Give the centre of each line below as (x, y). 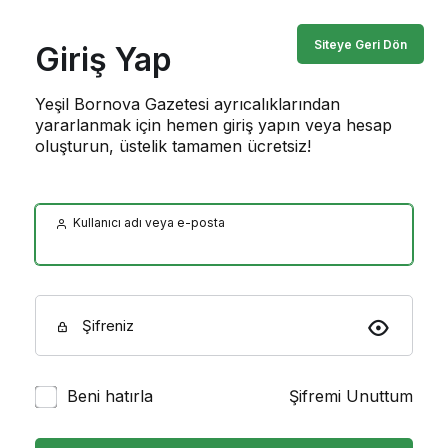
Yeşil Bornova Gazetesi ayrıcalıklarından (187, 104)
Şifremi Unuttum (351, 396)
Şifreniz (106, 325)
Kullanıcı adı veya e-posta (147, 222)
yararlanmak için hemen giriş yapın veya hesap (213, 125)
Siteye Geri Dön (360, 44)
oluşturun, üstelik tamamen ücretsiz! (173, 146)
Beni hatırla (110, 396)
